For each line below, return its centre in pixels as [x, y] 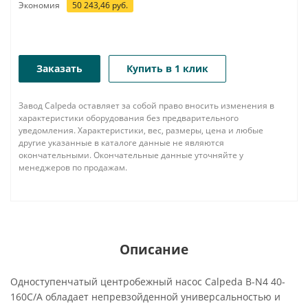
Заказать [59, 68]
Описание [154, 249]
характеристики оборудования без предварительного [129, 118]
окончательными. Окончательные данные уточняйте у [131, 155]
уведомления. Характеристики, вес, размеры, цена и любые [141, 130]
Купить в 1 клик [167, 68]
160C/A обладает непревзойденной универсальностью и [145, 297]
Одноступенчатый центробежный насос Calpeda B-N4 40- [148, 282]
